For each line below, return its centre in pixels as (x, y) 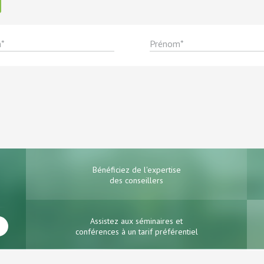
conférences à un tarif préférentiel (136, 231)
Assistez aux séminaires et (136, 221)
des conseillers (136, 180)
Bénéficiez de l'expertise (136, 169)
